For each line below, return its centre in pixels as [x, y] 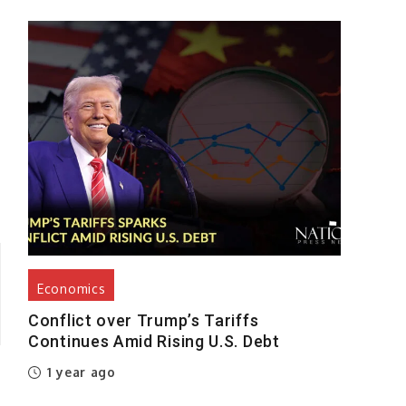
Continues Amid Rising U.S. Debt [154, 341]
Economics [72, 288]
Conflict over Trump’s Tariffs [144, 320]
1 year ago [79, 372]
